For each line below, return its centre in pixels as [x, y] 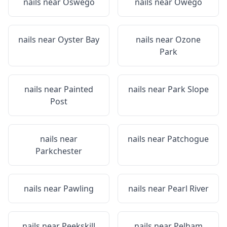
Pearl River [188, 188]
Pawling [79, 188]
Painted [79, 89]
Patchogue [188, 139]
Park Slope [188, 89]
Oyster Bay [79, 40]
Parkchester [59, 151]
